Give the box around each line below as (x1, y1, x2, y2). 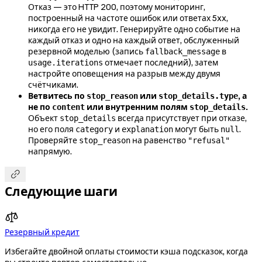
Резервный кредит (5, 226, 80, 237)
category (75, 125, 113, 135)
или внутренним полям (85, 102, 189, 113)
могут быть (173, 124, 220, 135)
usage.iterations (28, 58, 103, 68)
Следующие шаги (5, 184, 118, 199)
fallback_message (145, 47, 220, 57)
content (52, 102, 85, 112)
